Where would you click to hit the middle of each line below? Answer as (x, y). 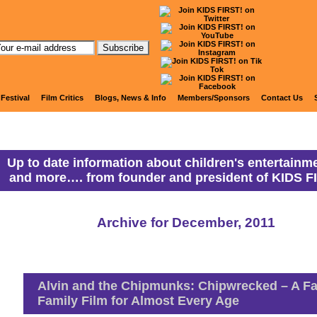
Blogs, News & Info (131, 98)
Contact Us (282, 98)
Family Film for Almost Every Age (138, 301)
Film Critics (62, 98)
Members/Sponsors (214, 98)
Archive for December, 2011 (186, 223)
